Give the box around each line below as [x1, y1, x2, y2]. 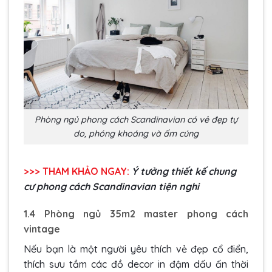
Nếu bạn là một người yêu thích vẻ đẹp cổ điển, [24, 243, 248, 256]
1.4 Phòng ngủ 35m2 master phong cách [24, 208, 248, 220]
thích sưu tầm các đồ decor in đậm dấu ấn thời [24, 258, 248, 271]
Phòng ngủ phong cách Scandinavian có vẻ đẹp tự [35, 114, 237, 125]
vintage [24, 223, 60, 236]
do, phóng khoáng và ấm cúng [73, 127, 199, 139]
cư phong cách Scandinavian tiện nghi [24, 180, 199, 192]
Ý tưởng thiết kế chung [132, 165, 236, 177]
